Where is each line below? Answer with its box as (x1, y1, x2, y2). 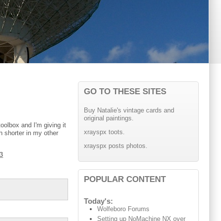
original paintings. (83, 114, 134, 122)
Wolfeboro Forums (97, 205, 150, 213)
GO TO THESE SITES (83, 86, 166, 97)
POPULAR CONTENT (83, 174, 166, 184)
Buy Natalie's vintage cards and (83, 107, 174, 114)
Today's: (83, 197, 113, 206)
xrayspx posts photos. (83, 142, 147, 149)
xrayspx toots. (83, 128, 125, 136)
